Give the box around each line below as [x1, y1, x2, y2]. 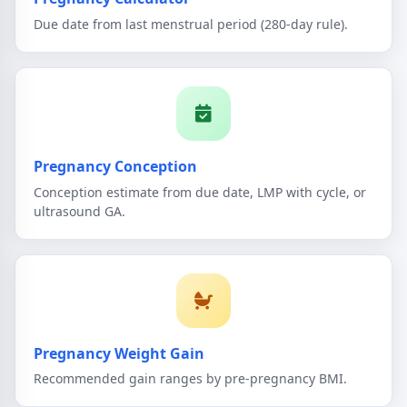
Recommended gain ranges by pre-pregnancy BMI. [34, 370, 347, 388]
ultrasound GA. [34, 202, 125, 220]
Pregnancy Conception [34, 156, 197, 177]
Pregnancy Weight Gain [34, 342, 204, 363]
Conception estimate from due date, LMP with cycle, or [34, 183, 366, 201]
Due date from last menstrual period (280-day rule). [34, 15, 348, 34]
